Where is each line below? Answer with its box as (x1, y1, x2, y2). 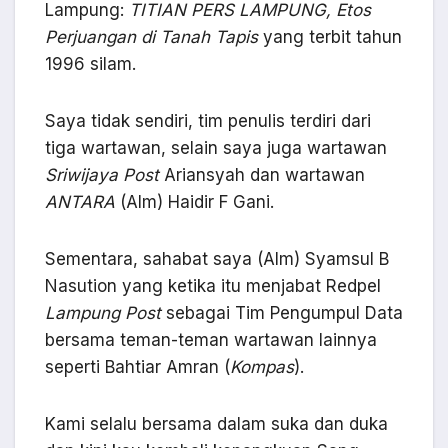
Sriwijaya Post (45, 165, 159, 186)
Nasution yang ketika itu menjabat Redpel (45, 276, 381, 297)
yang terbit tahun (258, 27, 402, 48)
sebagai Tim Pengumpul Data (161, 303, 403, 324)
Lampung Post (45, 303, 161, 324)
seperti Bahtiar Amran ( (45, 357, 230, 378)
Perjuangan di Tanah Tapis (45, 27, 258, 48)
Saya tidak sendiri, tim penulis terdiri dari (45, 111, 371, 132)
